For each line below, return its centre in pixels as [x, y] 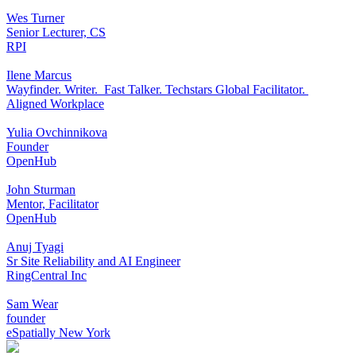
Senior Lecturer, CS [56, 32]
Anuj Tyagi [35, 246]
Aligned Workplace [55, 103]
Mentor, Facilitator [52, 203]
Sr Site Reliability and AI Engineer [93, 261]
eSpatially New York [58, 332]
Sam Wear [32, 304]
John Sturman [41, 189]
